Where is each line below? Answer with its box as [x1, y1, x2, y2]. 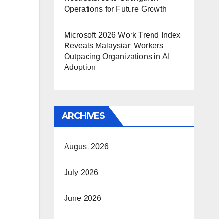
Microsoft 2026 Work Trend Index [64, 30, 181, 39]
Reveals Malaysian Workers [64, 41, 164, 50]
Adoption [64, 63, 96, 71]
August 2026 [64, 142, 109, 151]
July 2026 [64, 168, 99, 176]
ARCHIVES [61, 110, 105, 121]
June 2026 [64, 194, 102, 202]
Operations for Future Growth [64, 4, 167, 13]
